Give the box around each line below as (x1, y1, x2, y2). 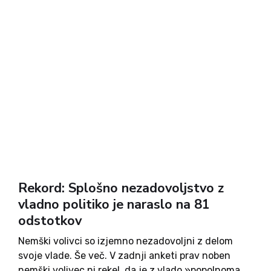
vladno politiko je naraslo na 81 (18, 195, 210, 214)
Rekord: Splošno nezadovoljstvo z (18, 179, 224, 197)
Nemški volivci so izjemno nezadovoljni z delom (18, 235, 233, 247)
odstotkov (18, 212, 82, 230)
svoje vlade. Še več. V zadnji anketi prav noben (18, 250, 230, 261)
